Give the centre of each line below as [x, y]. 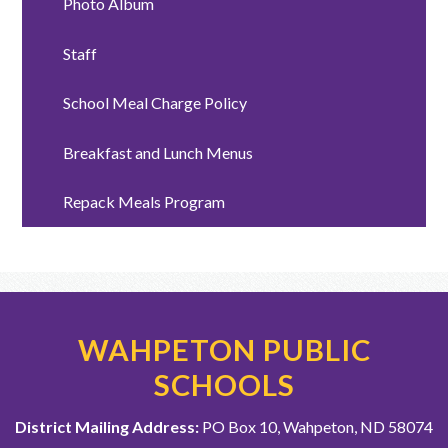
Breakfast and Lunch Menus [157, 152]
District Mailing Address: [107, 427]
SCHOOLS [224, 385]
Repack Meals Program [143, 202]
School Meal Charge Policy [154, 103]
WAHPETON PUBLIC [224, 350]
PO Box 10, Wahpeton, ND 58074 [316, 427]
